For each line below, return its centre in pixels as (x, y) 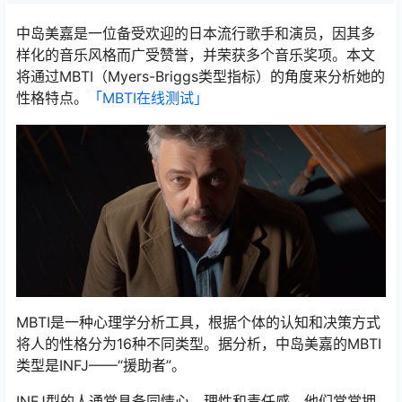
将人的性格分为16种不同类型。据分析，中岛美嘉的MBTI (199, 343)
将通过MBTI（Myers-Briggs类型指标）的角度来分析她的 (201, 76)
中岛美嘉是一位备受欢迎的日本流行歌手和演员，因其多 (196, 33)
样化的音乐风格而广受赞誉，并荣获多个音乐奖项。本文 (196, 54)
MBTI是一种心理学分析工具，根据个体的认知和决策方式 (198, 322)
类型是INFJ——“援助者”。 (101, 365)
